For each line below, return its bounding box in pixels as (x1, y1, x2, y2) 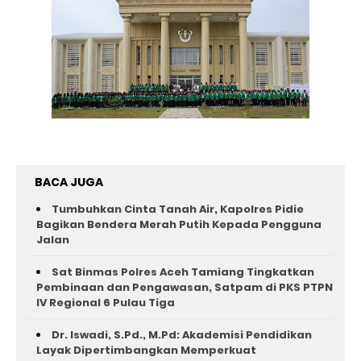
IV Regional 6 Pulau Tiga (36, 295, 175, 310)
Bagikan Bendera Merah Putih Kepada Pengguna (36, 217, 322, 232)
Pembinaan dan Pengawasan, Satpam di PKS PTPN (36, 280, 333, 295)
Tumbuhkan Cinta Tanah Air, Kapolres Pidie (52, 201, 304, 217)
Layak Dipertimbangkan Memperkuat (36, 342, 256, 358)
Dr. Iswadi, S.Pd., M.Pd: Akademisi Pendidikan (52, 327, 312, 342)
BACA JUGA (35, 174, 103, 190)
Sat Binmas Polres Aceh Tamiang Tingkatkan (52, 264, 314, 280)
